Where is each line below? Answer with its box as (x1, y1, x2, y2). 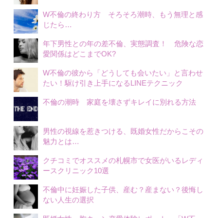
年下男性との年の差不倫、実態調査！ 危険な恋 (42, 39, 203, 48)
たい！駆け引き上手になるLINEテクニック (42, 79, 183, 88)
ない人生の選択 (42, 196, 94, 204)
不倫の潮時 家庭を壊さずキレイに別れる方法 (42, 98, 196, 107)
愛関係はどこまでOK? (42, 50, 123, 58)
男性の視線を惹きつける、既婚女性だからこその (42, 127, 203, 136)
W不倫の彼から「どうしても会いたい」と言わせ (42, 69, 203, 77)
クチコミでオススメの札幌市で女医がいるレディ (42, 156, 203, 165)
